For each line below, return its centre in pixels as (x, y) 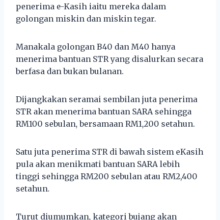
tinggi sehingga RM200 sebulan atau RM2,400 (107, 176)
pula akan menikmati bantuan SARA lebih (98, 164)
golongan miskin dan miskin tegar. (86, 18)
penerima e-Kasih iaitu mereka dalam (91, 6)
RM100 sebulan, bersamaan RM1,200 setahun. (105, 124)
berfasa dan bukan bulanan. (70, 71)
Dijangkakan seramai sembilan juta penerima (107, 99)
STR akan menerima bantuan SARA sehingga (104, 111)
